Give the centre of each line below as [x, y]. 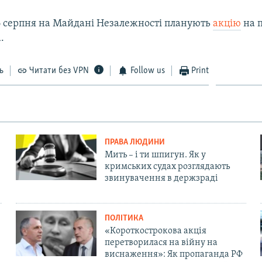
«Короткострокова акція [155, 231]
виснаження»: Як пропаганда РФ [173, 254]
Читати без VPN [59, 70]
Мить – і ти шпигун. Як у [155, 155]
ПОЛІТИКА [124, 218]
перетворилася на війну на [161, 242]
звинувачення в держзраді [161, 178]
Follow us [147, 70]
